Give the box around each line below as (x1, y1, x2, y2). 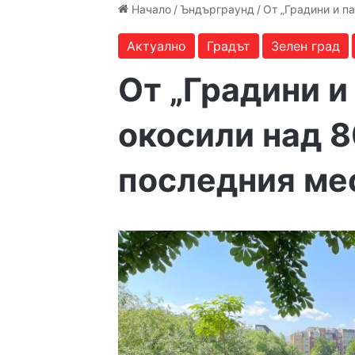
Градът (207, 38, 251, 54)
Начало (128, 2, 172, 16)
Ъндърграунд (180, 2, 255, 16)
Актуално (127, 38, 187, 54)
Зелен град (271, 38, 341, 54)
